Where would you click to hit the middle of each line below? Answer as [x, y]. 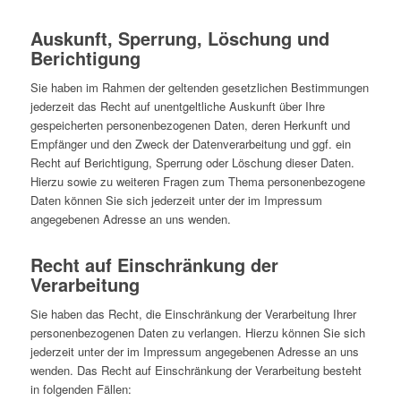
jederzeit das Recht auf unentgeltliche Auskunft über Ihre [177, 107]
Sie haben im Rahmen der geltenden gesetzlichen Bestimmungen [199, 88]
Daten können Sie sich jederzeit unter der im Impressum [176, 200]
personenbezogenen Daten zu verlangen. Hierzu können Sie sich [197, 333]
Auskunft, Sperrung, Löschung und [179, 38]
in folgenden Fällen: [81, 389]
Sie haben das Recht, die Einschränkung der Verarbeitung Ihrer [193, 314]
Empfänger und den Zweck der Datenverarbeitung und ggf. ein [190, 144]
